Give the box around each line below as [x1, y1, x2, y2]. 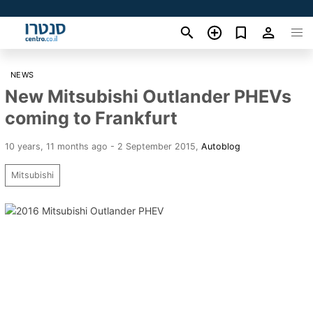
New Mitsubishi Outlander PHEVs [5, 85, 291, 107]
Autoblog [201, 140, 240, 152]
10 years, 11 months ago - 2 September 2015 [5, 140, 196, 152]
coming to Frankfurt [5, 107, 177, 129]
